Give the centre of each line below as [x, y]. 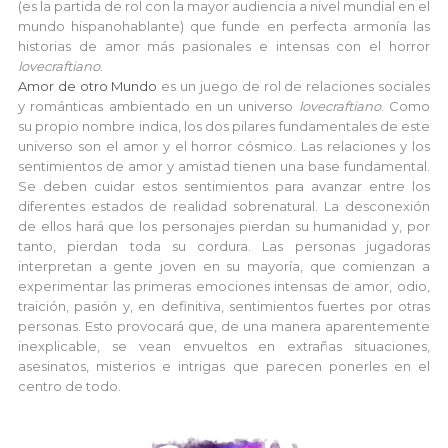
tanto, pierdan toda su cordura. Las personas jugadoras [224, 246]
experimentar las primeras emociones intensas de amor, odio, [224, 286]
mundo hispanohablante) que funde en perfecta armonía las [224, 26]
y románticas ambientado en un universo [158, 106]
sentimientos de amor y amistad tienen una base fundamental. [224, 166]
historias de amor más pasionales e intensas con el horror [224, 46]
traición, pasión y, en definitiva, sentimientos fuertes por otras [224, 306]
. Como [405, 106]
